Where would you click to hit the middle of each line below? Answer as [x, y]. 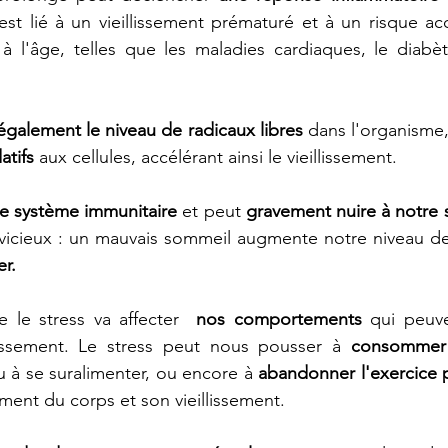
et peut [211, 211]
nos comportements [279, 319]
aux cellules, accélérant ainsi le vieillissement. [218, 157]
